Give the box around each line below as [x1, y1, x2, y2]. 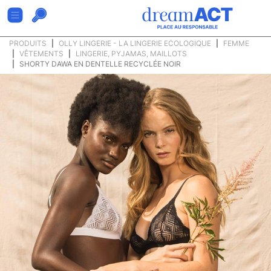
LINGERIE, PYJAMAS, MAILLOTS [76, 49, 187, 58]
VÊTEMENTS [19, 49, 64, 58]
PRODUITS [9, 39, 47, 48]
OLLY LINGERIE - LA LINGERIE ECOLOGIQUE [59, 39, 211, 48]
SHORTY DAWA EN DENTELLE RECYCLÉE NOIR [19, 59, 181, 68]
